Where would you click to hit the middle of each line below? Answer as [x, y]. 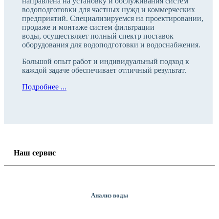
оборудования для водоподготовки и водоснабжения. [113, 45]
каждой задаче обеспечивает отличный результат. [104, 70]
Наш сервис [35, 153]
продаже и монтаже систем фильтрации [88, 27]
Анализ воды [109, 195]
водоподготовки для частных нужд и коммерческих [109, 10]
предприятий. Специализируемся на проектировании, [113, 19]
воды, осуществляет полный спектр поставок [98, 36]
